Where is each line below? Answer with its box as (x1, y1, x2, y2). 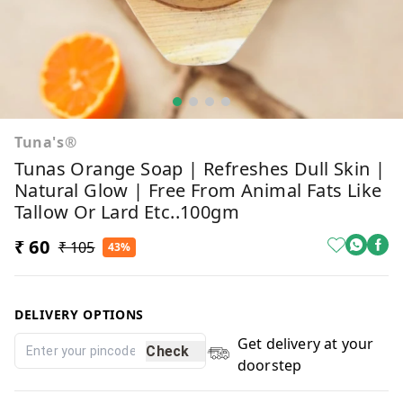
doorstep (237, 355, 302, 375)
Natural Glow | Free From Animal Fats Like (14, 178, 382, 202)
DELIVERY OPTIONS (14, 306, 145, 323)
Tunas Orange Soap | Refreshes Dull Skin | (14, 157, 386, 181)
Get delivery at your (237, 334, 374, 354)
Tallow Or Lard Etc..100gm (14, 200, 239, 224)
